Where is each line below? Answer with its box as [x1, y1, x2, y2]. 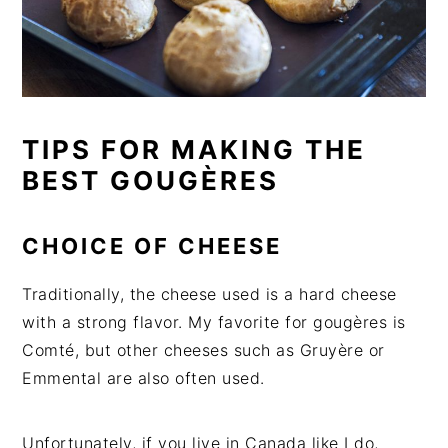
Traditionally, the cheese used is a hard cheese [22, 283, 397, 304]
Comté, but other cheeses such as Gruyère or [22, 339, 385, 360]
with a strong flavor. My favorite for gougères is [22, 311, 406, 332]
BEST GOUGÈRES [22, 164, 280, 196]
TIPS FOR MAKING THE [22, 133, 367, 165]
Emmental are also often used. [22, 367, 265, 388]
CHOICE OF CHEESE [22, 232, 283, 259]
